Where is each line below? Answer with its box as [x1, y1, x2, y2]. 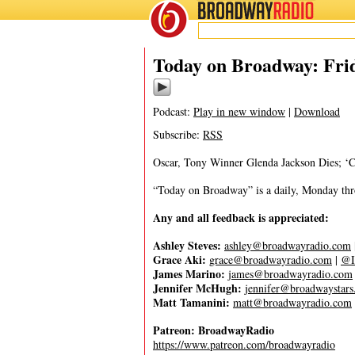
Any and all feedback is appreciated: [153, 209, 329, 226]
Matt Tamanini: [153, 294, 230, 311]
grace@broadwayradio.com [209, 252, 332, 267]
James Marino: [153, 265, 225, 282]
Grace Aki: [153, 251, 206, 268]
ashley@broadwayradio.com [224, 238, 351, 253]
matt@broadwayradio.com [233, 295, 352, 310]
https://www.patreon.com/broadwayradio [153, 337, 335, 352]
